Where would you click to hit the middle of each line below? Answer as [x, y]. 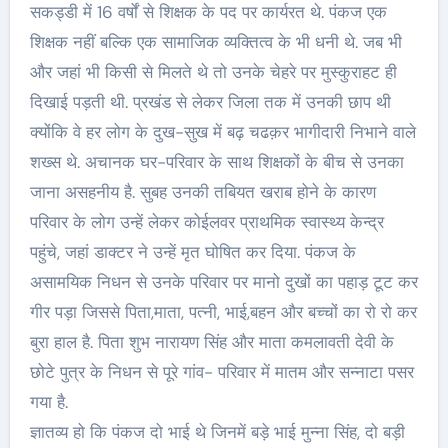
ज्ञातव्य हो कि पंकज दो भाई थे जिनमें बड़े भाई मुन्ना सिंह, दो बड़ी [217, 432]
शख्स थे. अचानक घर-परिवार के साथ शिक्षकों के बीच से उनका [216, 162]
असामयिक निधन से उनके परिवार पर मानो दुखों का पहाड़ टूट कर [223, 282]
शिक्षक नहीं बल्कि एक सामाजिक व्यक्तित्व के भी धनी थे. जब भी [215, 42]
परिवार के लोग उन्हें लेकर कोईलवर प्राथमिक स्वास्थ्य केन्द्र [206, 222]
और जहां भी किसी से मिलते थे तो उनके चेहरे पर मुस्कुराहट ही [213, 72]
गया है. [48, 402]
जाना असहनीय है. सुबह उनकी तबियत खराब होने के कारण [202, 192]
